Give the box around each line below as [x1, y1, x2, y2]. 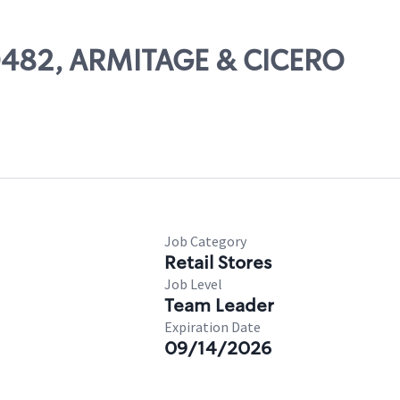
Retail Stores [164, 251, 271, 274]
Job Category [164, 232, 246, 250]
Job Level [164, 275, 222, 293]
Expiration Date [164, 318, 261, 336]
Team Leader [164, 294, 274, 317]
